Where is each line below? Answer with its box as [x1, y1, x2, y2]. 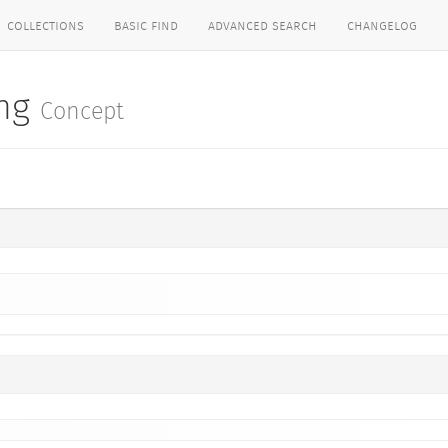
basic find [114, 15, 178, 35]
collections [7, 15, 84, 35]
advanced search [208, 15, 317, 35]
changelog [347, 15, 417, 35]
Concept [40, 101, 124, 124]
